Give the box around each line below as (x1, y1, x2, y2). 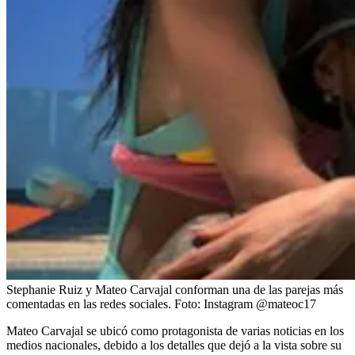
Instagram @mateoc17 (204, 296, 316, 311)
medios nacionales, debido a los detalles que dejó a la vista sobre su (6, 338, 342, 352)
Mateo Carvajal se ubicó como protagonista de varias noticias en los (6, 323, 344, 338)
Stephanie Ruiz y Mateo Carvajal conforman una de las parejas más (6, 282, 343, 296)
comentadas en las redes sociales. (6, 296, 171, 311)
